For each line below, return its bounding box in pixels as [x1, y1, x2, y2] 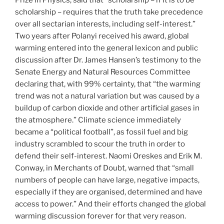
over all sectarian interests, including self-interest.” [15, 19, 195, 29]
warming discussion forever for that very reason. [15, 211, 186, 221]
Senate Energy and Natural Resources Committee [15, 67, 190, 77]
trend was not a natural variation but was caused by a [15, 91, 199, 101]
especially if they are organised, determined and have [15, 187, 202, 197]
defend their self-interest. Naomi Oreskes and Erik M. [15, 151, 202, 161]
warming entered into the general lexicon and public [15, 43, 198, 53]
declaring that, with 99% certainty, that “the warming [15, 79, 200, 89]
